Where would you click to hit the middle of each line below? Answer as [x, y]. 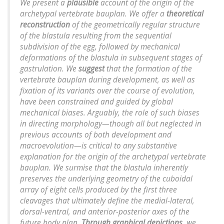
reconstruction [45, 25]
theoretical [185, 14]
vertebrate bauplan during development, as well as [107, 80]
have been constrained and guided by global [96, 102]
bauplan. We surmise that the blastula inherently [104, 168]
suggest [91, 69]
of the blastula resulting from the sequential [96, 36]
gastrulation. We [49, 69]
